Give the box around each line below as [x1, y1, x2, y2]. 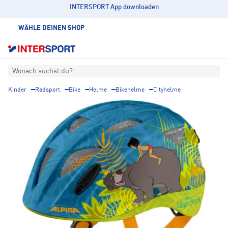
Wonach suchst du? [12, 68, 73, 75]
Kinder [8, 87, 26, 94]
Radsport [35, 87, 60, 94]
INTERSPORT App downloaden [69, 4, 159, 11]
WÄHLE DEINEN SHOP [18, 25, 84, 32]
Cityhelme [153, 87, 181, 94]
